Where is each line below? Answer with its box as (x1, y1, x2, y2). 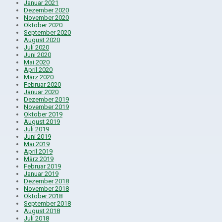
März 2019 (24, 155, 54, 163)
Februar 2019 (24, 162, 61, 170)
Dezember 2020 (24, 6, 69, 14)
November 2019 (24, 103, 69, 111)
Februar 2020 (24, 80, 61, 88)
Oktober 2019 (24, 110, 62, 118)
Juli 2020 (24, 43, 49, 51)
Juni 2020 (24, 51, 51, 58)
